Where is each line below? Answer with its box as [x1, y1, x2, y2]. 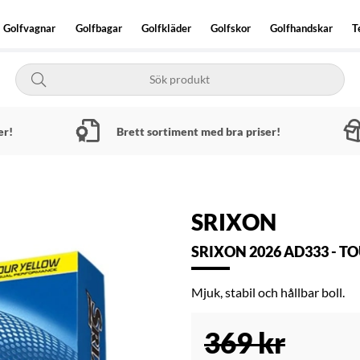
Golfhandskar [270, 22, 333, 35]
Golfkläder [141, 22, 191, 35]
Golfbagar [75, 22, 122, 35]
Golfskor [210, 22, 251, 35]
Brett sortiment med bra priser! [116, 124, 280, 138]
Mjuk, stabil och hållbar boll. [191, 284, 345, 300]
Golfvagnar [3, 22, 56, 35]
